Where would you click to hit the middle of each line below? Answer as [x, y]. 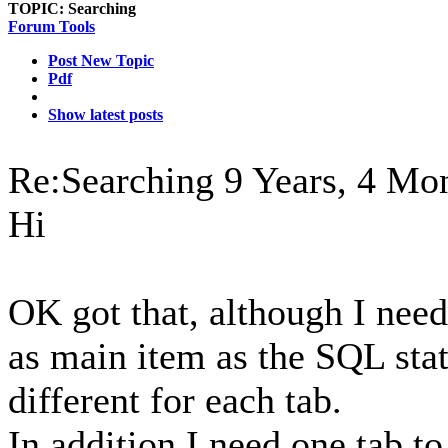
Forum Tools [51, 26]
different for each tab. [175, 400]
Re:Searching [116, 180]
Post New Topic [101, 60]
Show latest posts [105, 114]
